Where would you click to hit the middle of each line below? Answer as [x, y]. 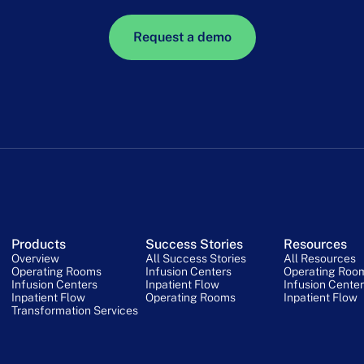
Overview [36, 258]
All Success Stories [196, 258]
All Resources [319, 258]
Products [39, 244]
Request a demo [182, 37]
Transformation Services [75, 310]
